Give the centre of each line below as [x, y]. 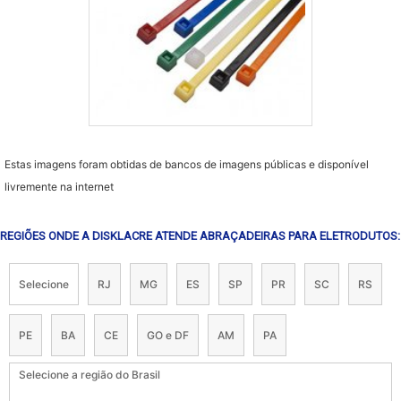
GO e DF [168, 335]
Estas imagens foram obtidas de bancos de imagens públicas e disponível [187, 164]
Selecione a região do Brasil [90, 374]
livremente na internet [59, 186]
